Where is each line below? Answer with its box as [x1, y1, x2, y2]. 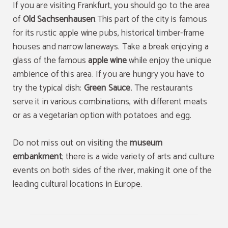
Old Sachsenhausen [22, 12, 96, 26]
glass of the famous [13, 53, 89, 68]
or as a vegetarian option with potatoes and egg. [13, 108, 192, 123]
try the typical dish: [13, 81, 84, 95]
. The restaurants [130, 81, 193, 95]
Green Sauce [83, 81, 131, 95]
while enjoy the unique [127, 53, 212, 68]
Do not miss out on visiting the [13, 136, 130, 150]
